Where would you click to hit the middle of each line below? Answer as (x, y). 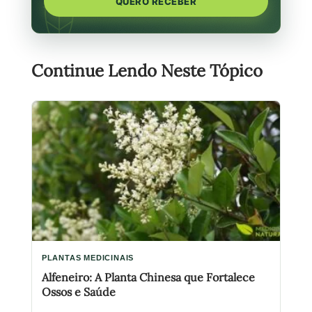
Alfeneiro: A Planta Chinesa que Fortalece (148, 278)
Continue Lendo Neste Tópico (147, 71)
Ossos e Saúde (78, 292)
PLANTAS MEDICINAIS (88, 258)
